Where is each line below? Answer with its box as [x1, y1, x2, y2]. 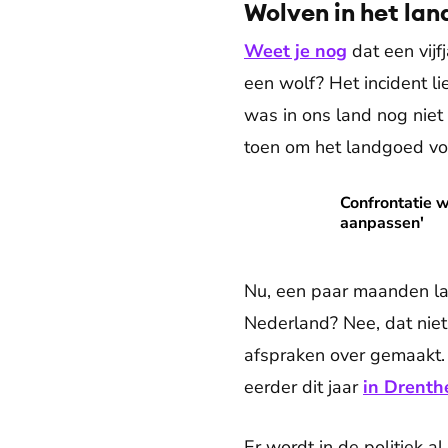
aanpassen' [340, 212, 424, 234]
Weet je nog [244, 39, 347, 63]
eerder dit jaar [244, 375, 363, 399]
